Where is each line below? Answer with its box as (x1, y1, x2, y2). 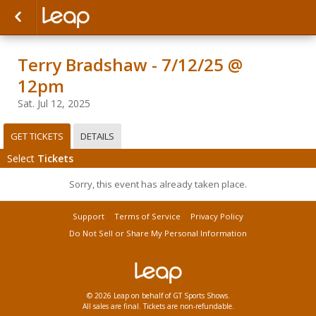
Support (73, 211, 104, 221)
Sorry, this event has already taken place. (69, 178, 247, 190)
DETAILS (80, 130, 114, 142)
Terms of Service (114, 211, 181, 221)
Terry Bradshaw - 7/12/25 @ (18, 53, 243, 76)
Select (7, 152, 37, 165)
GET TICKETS (11, 130, 63, 142)
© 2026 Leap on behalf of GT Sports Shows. (86, 291, 230, 300)
